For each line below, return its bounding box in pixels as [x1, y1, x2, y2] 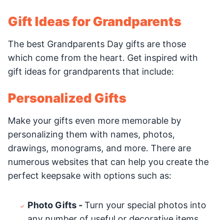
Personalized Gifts [8, 90, 126, 106]
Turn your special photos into [84, 200, 206, 210]
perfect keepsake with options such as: [8, 170, 171, 181]
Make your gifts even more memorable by [8, 115, 181, 126]
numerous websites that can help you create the [8, 157, 209, 167]
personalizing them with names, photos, [8, 129, 175, 139]
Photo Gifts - [27, 200, 84, 210]
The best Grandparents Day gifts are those [8, 39, 186, 49]
